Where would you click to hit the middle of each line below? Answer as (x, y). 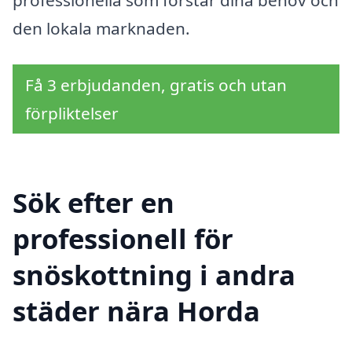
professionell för (123, 238)
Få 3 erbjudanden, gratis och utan (156, 84)
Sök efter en (93, 202)
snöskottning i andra (154, 274)
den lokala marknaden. (101, 29)
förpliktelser (72, 113)
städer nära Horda (136, 310)
